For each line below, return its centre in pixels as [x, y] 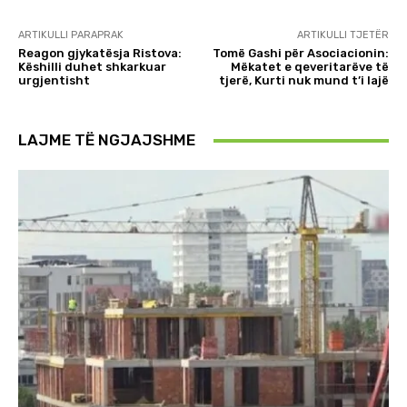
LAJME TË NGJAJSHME [107, 140]
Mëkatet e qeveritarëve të [309, 67]
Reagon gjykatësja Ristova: [100, 54]
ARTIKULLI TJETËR [342, 35]
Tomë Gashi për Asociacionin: [300, 54]
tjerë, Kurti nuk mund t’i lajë [303, 81]
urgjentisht [54, 81]
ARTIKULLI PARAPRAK [71, 35]
